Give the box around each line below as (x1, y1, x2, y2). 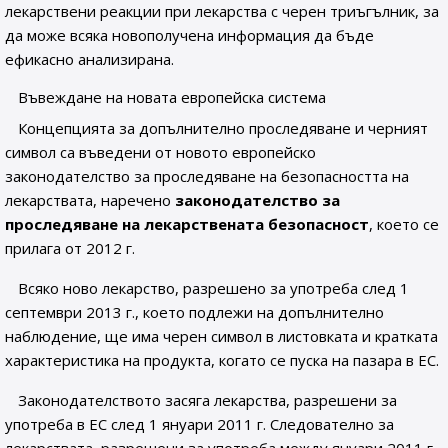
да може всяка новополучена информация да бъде (5, 25, 374, 45)
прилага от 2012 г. (5, 238, 135, 258)
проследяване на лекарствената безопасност (5, 214, 369, 234)
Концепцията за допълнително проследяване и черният (18, 118, 429, 138)
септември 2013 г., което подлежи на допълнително (5, 302, 384, 322)
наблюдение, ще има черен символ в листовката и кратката (5, 326, 438, 346)
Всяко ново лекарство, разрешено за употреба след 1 (18, 278, 410, 298)
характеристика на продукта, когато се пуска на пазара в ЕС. (5, 350, 439, 370)
